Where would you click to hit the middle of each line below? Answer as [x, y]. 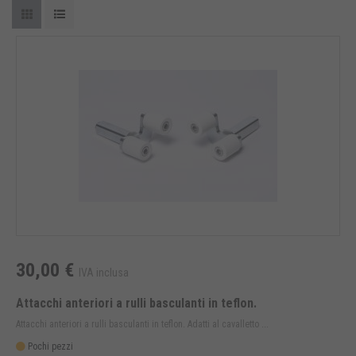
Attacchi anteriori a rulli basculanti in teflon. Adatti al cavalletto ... [142, 325]
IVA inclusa [104, 273]
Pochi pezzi [49, 347]
